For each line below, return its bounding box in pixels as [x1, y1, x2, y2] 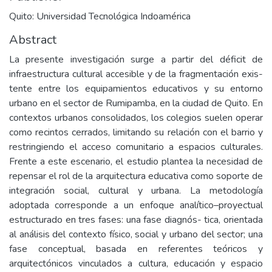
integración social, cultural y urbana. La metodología [9, 184, 263, 197]
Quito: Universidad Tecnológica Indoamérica [9, 10, 191, 23]
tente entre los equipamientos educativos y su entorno [9, 82, 263, 95]
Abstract [9, 32, 56, 48]
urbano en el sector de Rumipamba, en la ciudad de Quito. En [9, 97, 263, 110]
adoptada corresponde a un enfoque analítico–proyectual [9, 199, 263, 212]
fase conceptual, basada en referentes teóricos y [9, 242, 263, 256]
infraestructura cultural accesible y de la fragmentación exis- [9, 67, 263, 81]
